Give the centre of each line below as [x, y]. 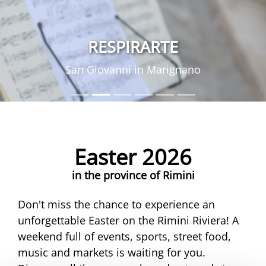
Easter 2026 [133, 157]
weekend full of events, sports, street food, [124, 237]
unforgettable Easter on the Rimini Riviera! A [128, 221]
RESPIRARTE [133, 47]
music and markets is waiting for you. [112, 253]
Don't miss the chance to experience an [116, 205]
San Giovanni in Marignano [133, 70]
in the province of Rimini [133, 175]
